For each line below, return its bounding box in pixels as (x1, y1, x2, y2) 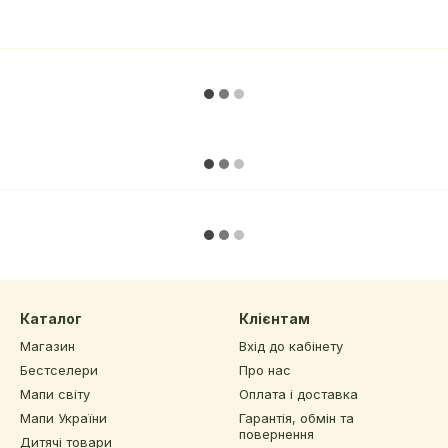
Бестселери (20, 362, 98, 378)
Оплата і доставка (239, 386, 358, 402)
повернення (239, 426, 314, 442)
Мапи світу (20, 386, 90, 402)
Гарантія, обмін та (239, 410, 354, 426)
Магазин (20, 338, 75, 354)
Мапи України (20, 410, 107, 426)
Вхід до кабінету (239, 338, 343, 354)
